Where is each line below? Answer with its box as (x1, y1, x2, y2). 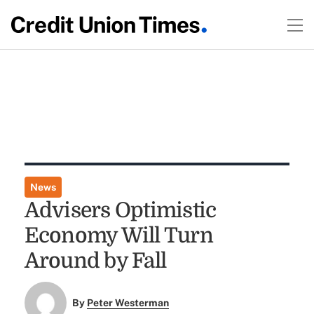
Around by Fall (24, 249, 167, 273)
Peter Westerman (87, 297, 170, 309)
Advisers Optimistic (24, 198, 217, 222)
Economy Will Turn (24, 224, 213, 247)
